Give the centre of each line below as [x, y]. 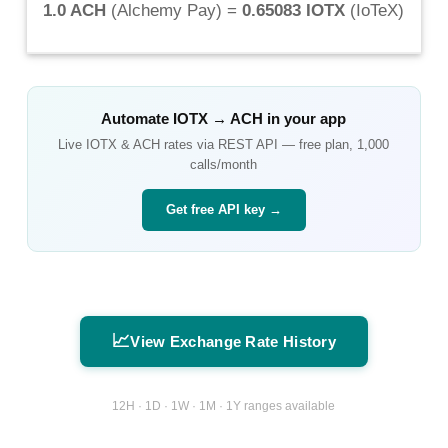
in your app [305, 118]
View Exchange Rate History [233, 341]
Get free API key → [223, 209]
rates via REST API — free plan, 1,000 [275, 144]
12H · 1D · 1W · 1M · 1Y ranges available [224, 406]
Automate [137, 118]
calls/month [224, 164]
